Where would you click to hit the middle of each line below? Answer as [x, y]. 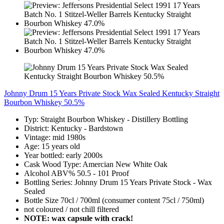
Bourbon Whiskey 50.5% [44, 102]
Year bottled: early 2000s [63, 155]
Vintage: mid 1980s [55, 137]
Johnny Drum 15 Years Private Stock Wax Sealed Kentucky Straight [112, 93]
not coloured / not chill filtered [71, 209]
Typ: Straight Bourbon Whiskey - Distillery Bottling [106, 119]
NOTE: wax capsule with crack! [78, 218]
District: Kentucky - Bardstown [73, 128]
